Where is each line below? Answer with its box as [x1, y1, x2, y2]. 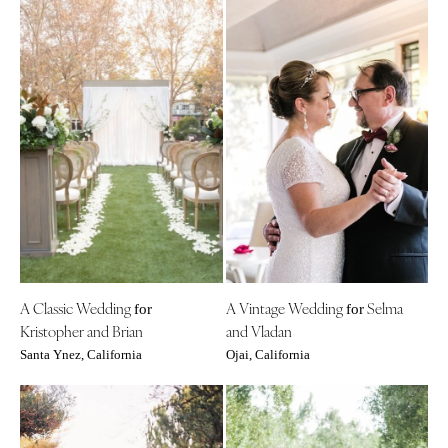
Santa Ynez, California [20, 348, 142, 363]
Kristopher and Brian [20, 320, 143, 342]
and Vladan [225, 320, 292, 342]
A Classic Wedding [20, 297, 134, 319]
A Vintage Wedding [225, 297, 346, 319]
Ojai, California [225, 348, 310, 363]
